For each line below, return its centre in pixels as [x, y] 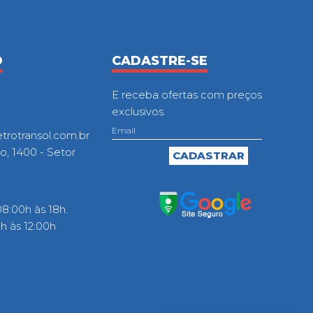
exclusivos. [138, 111]
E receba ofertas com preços [187, 94]
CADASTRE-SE [159, 60]
